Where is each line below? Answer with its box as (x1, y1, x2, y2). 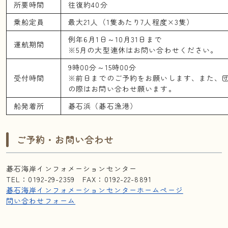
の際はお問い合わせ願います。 (68, 83, 176, 94)
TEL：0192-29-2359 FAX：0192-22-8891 (6, 174, 152, 185)
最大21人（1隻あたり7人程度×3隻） (68, 17, 194, 27)
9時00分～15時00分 (68, 62, 137, 73)
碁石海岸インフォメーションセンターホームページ (6, 185, 183, 195)
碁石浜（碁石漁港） (68, 101, 138, 111)
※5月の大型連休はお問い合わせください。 (68, 45, 218, 55)
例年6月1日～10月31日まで (68, 34, 162, 45)
